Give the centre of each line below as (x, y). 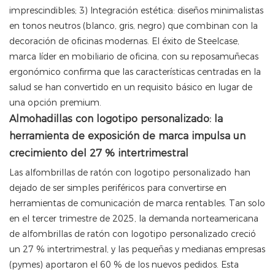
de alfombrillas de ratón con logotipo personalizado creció (133, 234)
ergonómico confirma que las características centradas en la (135, 72)
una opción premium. (55, 103)
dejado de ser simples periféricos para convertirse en (118, 188)
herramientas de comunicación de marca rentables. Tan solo (137, 203)
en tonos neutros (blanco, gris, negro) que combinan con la (134, 26)
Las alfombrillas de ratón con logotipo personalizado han (130, 173)
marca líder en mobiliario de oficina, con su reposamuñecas (134, 57)
